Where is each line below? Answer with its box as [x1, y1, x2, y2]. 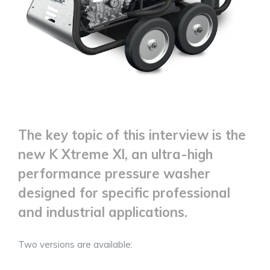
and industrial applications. [18, 204, 187, 221]
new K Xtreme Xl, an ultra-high [18, 146, 213, 163]
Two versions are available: [18, 239, 133, 251]
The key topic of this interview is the [18, 127, 246, 144]
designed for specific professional [18, 184, 230, 202]
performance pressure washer [18, 165, 210, 183]
